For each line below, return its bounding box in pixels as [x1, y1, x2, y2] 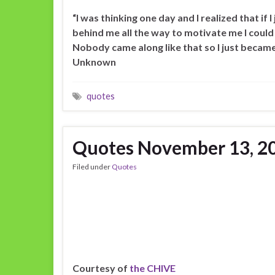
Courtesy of [72, 262, 130, 274]
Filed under [72, 162, 112, 171]
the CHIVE [130, 262, 176, 274]
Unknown [72, 56, 116, 68]
